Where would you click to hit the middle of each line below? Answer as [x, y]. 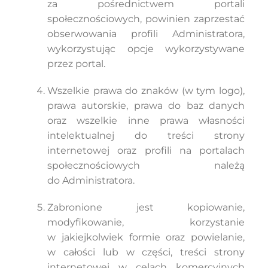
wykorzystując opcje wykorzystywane [146, 49]
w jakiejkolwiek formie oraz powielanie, [146, 237]
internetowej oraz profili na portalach [146, 150]
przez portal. [76, 64]
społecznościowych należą [146, 165]
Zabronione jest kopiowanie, [146, 207]
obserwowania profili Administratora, [146, 34]
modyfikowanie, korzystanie [146, 222]
